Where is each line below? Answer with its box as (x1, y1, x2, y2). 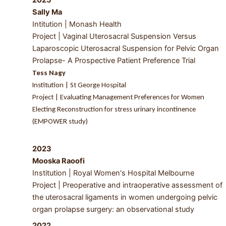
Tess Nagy (32, 68, 66, 77)
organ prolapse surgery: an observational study (32, 205, 194, 214)
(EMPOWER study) (32, 116, 89, 126)
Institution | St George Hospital (32, 80, 128, 89)
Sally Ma (32, 7, 62, 17)
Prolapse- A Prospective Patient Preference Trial (32, 55, 197, 65)
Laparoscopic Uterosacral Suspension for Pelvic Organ (32, 43, 219, 53)
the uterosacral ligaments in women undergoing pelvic (32, 193, 217, 202)
